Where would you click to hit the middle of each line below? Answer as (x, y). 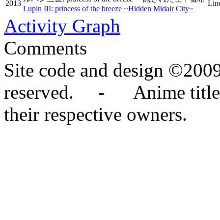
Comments (45, 48)
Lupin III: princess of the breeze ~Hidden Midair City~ (108, 9)
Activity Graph (62, 26)
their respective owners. (96, 114)
